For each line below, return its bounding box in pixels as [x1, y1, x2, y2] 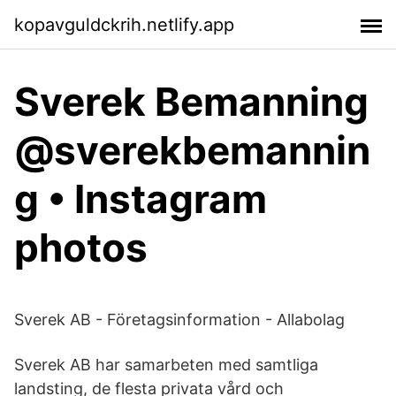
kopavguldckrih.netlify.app [14, 13, 234, 35]
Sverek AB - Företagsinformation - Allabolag [14, 310, 345, 329]
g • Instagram [14, 175, 267, 223]
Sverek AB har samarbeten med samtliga [14, 355, 318, 374]
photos [14, 224, 148, 271]
